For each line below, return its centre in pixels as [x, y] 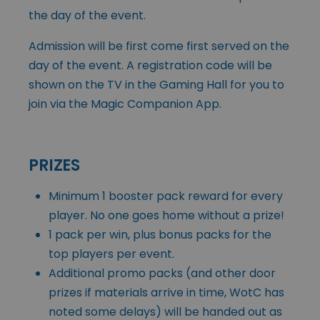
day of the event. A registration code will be [150, 65]
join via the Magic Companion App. [125, 104]
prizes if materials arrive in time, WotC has [166, 292]
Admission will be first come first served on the [159, 46]
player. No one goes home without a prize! [166, 215]
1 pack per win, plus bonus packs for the [160, 234]
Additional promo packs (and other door [162, 273]
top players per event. [111, 254]
